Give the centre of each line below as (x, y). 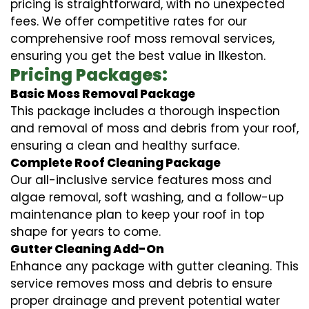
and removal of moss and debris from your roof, (154, 128)
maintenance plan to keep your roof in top (137, 214)
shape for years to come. (86, 231)
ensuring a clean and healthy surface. (125, 145)
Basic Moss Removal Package (103, 93)
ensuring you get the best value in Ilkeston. (138, 56)
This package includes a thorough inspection (145, 111)
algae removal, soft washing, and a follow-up (147, 197)
